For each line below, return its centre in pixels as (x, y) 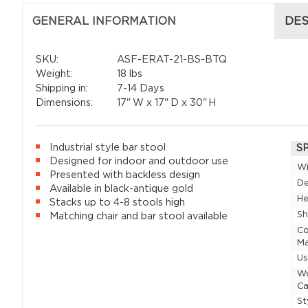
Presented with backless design (125, 175)
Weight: (55, 74)
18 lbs (128, 74)
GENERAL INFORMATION (104, 21)
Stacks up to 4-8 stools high (118, 202)
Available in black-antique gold (122, 188)
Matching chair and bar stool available (139, 216)
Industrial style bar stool (108, 147)
